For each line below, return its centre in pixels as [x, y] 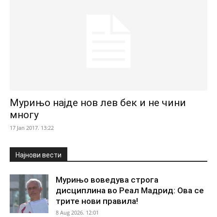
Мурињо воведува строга [107, 179]
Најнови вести [39, 155]
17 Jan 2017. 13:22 [32, 127]
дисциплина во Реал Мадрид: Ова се [130, 190]
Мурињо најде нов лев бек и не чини [98, 102]
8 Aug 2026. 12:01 [77, 212]
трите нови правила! [97, 201]
